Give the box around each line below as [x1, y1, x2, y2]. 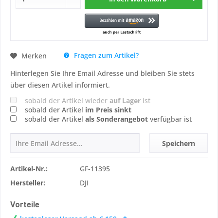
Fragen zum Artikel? [72, 51, 139, 60]
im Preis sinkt [85, 105, 131, 114]
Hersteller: [10, 178, 45, 187]
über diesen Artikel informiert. [10, 80, 110, 90]
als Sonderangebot [85, 114, 148, 124]
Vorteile [10, 200, 39, 209]
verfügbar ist [148, 114, 192, 124]
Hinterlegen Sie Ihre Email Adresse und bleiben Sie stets [10, 69, 195, 78]
